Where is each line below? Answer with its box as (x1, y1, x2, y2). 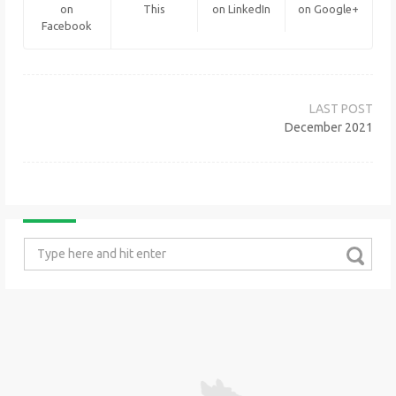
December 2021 (285, 120, 373, 135)
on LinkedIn (211, 3, 270, 16)
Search (23, 239, 61, 254)
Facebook (42, 19, 93, 33)
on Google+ (298, 3, 360, 16)
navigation (22, 103, 114, 126)
